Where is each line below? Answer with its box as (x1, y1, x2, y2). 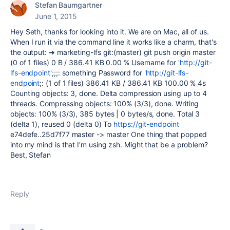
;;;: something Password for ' (51, 68, 146, 77)
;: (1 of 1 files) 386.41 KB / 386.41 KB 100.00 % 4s (40, 79, 206, 87)
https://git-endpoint (113, 120, 179, 128)
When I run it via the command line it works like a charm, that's (10, 37, 217, 46)
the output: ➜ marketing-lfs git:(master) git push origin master (10, 48, 216, 56)
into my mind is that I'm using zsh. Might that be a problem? (10, 140, 208, 149)
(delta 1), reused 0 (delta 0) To (10, 120, 114, 128)
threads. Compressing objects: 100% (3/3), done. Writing (10, 99, 199, 108)
